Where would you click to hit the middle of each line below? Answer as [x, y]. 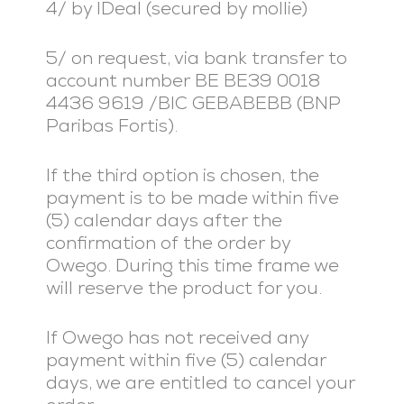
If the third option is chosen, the [182, 175]
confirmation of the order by [168, 243]
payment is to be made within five [192, 197]
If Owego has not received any [177, 337]
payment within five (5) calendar [186, 360]
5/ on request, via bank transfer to [196, 58]
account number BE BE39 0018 [183, 80]
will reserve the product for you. [184, 288]
